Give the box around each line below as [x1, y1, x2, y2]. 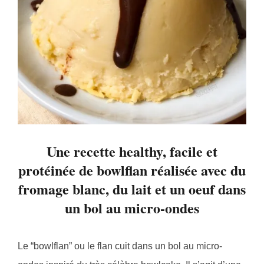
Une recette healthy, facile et [47, 141, 217, 162]
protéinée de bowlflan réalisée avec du [18, 160, 246, 181]
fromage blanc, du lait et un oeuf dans [18, 179, 246, 200]
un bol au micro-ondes [65, 197, 199, 219]
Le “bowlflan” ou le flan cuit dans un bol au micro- [18, 241, 222, 252]
